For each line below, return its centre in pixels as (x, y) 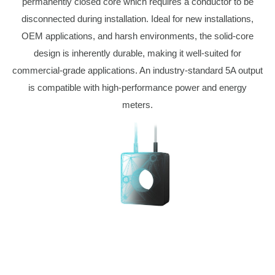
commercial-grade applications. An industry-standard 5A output (137, 70)
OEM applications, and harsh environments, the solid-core (137, 36)
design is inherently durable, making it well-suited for (137, 53)
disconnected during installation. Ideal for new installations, (137, 19)
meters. (137, 105)
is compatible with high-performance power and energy (137, 87)
